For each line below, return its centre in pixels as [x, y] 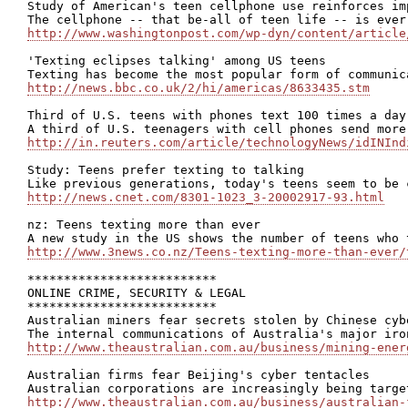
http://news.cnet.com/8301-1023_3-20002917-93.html [206, 197]
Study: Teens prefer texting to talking [166, 170]
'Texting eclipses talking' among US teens [177, 61]
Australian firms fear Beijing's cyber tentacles [199, 375]
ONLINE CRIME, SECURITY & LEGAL [137, 293]
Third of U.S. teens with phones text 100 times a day [217, 115]
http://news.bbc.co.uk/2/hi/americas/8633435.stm [199, 88]
